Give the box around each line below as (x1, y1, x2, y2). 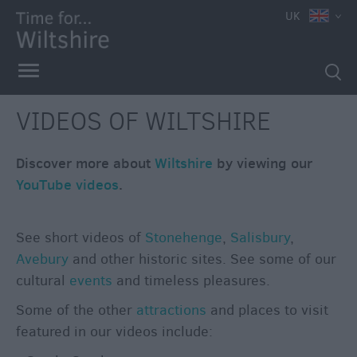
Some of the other (16, 300, 136, 320)
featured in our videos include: (16, 322, 213, 342)
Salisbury (230, 228, 290, 248)
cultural (16, 271, 69, 291)
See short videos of (16, 228, 145, 248)
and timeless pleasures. (112, 271, 270, 291)
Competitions (48, 322, 131, 341)
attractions (136, 300, 206, 320)
